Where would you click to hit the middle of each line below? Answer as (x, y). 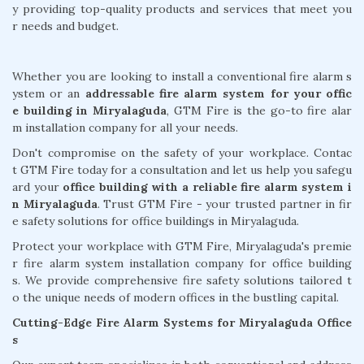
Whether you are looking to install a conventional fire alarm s (182, 76)
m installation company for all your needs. (125, 127)
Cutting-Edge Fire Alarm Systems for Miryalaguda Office (182, 322)
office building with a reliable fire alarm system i (208, 186)
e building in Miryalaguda (90, 110)
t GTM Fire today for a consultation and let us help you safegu (182, 169)
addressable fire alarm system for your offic (219, 93)
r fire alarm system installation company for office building (182, 263)
